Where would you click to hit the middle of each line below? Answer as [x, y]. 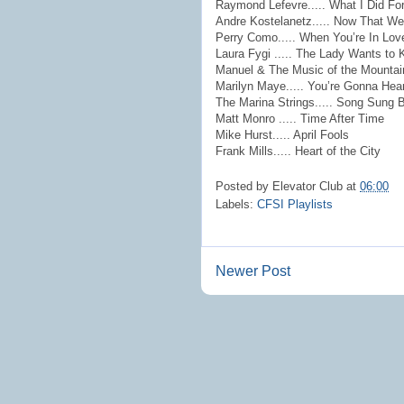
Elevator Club [308, 186]
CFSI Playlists [295, 204]
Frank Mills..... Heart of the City [298, 151]
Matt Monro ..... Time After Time [300, 119]
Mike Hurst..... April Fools [282, 135]
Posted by [244, 186]
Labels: [236, 204]
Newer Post [253, 271]
